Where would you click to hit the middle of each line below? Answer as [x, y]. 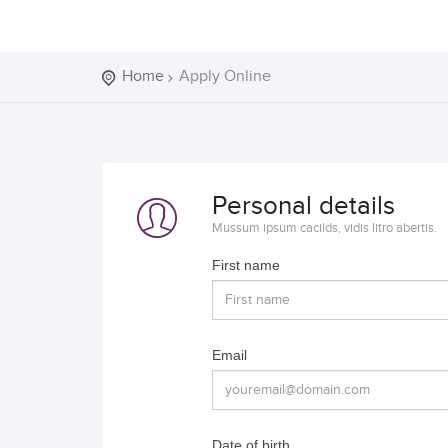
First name [246, 265]
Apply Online [225, 76]
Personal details [303, 206]
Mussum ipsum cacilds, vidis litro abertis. [324, 228]
